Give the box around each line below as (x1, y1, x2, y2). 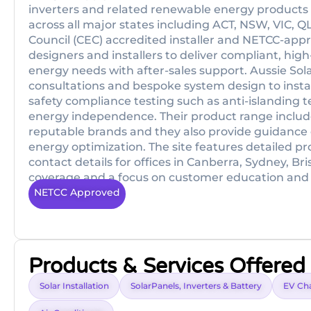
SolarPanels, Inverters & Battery (131, 280, 262, 292)
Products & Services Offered (28, 253, 305, 280)
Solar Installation (40, 280, 109, 292)
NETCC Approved (34, 186, 120, 199)
